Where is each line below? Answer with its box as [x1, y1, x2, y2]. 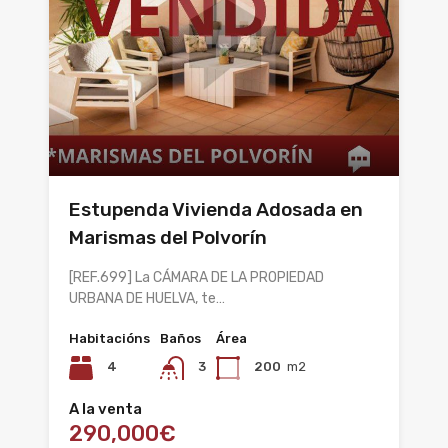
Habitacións [69, 330, 150, 346]
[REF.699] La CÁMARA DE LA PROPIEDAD [69, 268, 324, 286]
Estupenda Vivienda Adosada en [69, 197, 363, 221]
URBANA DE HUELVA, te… [69, 289, 225, 307]
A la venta [69, 399, 142, 418]
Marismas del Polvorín [69, 225, 267, 249]
